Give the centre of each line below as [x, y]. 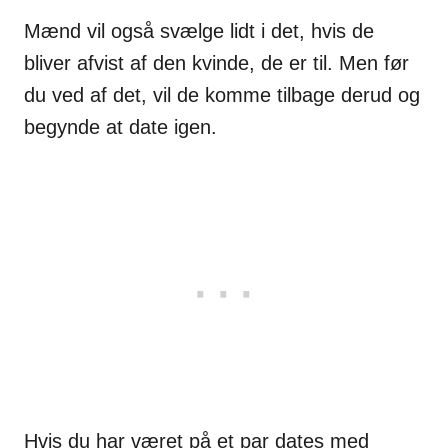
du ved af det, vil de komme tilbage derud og [222, 95]
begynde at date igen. [120, 127]
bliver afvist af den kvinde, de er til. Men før [216, 63]
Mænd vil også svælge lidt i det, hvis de [199, 31]
